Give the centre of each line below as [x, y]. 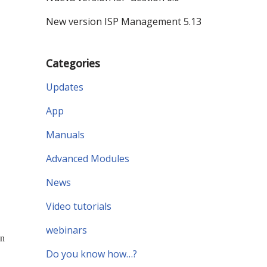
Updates [65, 87]
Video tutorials [79, 207]
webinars [66, 230]
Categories [73, 63]
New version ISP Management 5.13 [124, 22]
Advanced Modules [88, 159]
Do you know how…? [91, 254]
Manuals [65, 135]
